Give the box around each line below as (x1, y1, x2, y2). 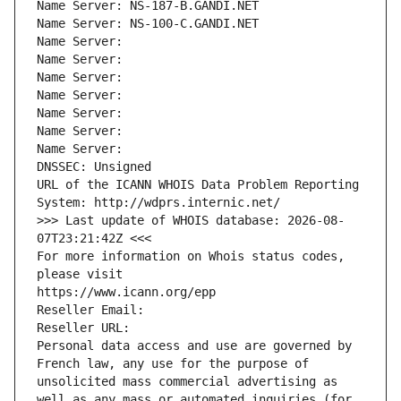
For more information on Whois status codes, (37, 249, 345, 264)
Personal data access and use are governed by (37, 338, 352, 354)
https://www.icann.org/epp (37, 285, 216, 300)
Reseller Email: (37, 303, 151, 318)
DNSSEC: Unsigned (37, 159, 151, 175)
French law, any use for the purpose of (37, 356, 309, 371)
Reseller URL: (37, 320, 137, 336)
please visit (37, 267, 123, 282)
